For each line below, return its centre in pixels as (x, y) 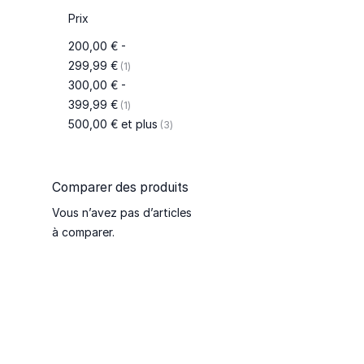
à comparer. (84, 232)
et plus (137, 124)
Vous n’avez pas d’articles (122, 213)
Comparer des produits (121, 188)
